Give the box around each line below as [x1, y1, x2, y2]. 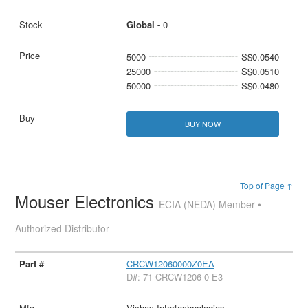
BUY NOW [184, 118, 221, 129]
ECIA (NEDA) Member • [159, 197, 262, 211]
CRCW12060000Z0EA [126, 256, 214, 270]
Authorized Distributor [15, 221, 110, 235]
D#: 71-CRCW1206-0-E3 [126, 269, 223, 283]
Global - [126, 17, 163, 31]
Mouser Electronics [15, 188, 159, 213]
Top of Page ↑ [239, 179, 293, 191]
